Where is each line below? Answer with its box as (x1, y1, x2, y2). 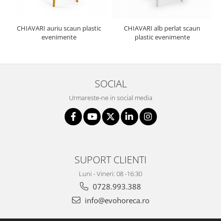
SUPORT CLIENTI (74, 152, 147, 166)
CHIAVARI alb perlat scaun (124, 24, 200, 33)
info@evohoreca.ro (82, 195, 149, 205)
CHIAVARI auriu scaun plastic (17, 24, 101, 33)
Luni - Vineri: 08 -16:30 (79, 169, 142, 178)
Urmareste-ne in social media (69, 93, 152, 102)
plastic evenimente (134, 33, 190, 41)
